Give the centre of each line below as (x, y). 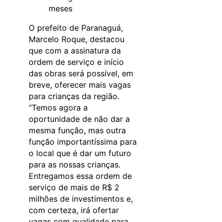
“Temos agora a (58, 108)
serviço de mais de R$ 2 (74, 188)
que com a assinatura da (75, 51)
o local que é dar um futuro (80, 153)
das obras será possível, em (81, 74)
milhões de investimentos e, (81, 199)
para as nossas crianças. (75, 165)
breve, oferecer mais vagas (80, 85)
